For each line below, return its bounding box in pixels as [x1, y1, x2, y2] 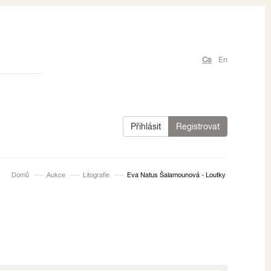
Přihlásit [131, 121, 161, 131]
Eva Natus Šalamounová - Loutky [127, 171, 226, 178]
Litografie [83, 171, 109, 178]
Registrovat [176, 121, 220, 131]
